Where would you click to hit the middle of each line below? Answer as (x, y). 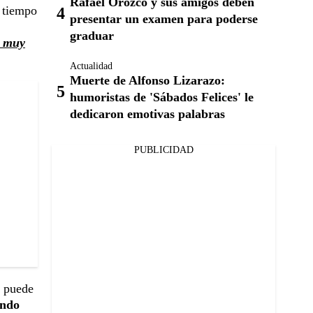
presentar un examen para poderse (164, 19)
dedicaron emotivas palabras (147, 114)
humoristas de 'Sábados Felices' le (162, 97)
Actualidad (91, 66)
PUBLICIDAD (163, 150)
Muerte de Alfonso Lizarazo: (147, 80)
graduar (92, 36)
